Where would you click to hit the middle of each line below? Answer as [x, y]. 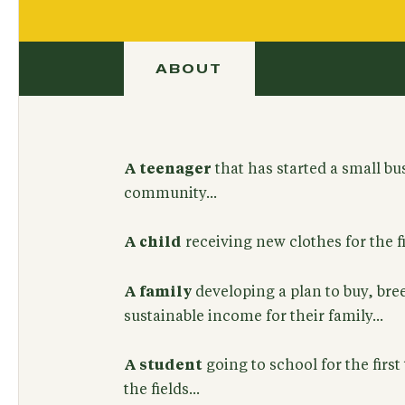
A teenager [167, 170]
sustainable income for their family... [253, 316]
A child [152, 243]
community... [170, 194]
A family [159, 292]
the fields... [161, 389]
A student [163, 365]
